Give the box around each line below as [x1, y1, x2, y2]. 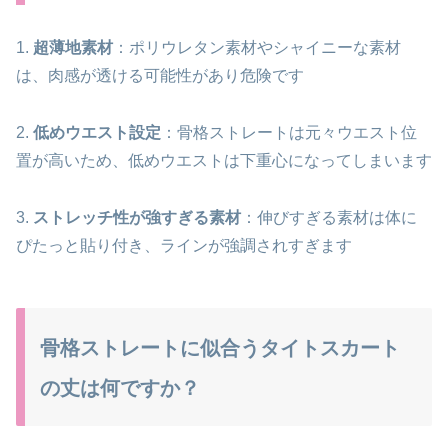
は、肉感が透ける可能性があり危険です [16, 67, 304, 85]
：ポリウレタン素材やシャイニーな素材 [113, 39, 401, 57]
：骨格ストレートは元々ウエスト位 [161, 124, 417, 142]
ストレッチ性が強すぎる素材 [33, 208, 241, 226]
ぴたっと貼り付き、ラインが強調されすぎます [16, 236, 352, 254]
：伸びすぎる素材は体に [241, 208, 417, 226]
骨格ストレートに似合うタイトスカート [40, 336, 400, 359]
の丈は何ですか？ [40, 376, 200, 399]
